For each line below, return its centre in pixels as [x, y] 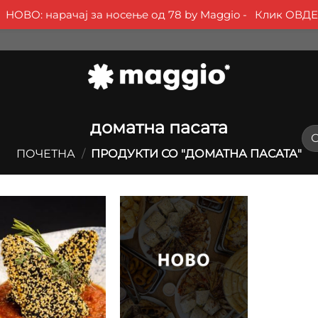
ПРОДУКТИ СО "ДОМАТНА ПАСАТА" [195, 154]
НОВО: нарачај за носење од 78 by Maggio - [127, 15]
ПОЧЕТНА [45, 154]
